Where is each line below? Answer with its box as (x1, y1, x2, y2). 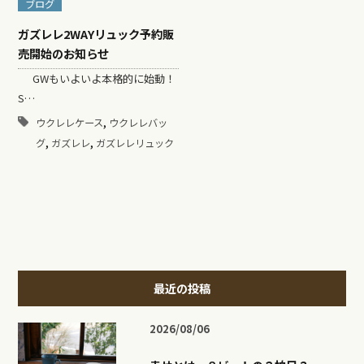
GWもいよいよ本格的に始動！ (17, 71, 175, 87)
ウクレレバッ (108, 115, 167, 131)
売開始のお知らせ (17, 45, 109, 63)
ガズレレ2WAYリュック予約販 (17, 25, 174, 43)
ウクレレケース (35, 115, 103, 131)
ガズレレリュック (95, 136, 174, 151)
